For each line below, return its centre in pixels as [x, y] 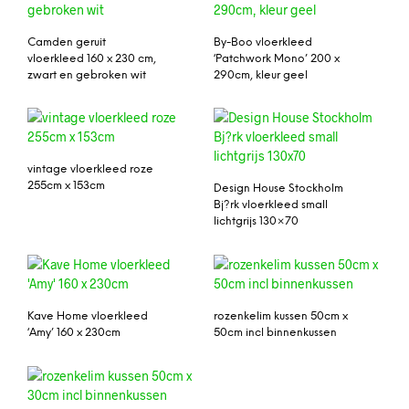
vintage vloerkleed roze [90, 170]
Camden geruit [67, 42]
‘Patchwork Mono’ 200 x [277, 58]
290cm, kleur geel [261, 75]
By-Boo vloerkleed [263, 42]
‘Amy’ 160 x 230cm [74, 333]
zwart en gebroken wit [87, 75]
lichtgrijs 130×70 [256, 222]
